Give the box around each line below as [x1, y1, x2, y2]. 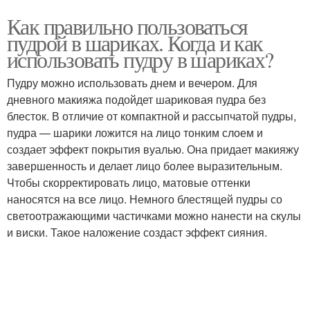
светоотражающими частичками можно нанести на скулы [7, 208, 301, 224]
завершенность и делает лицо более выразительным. [7, 158, 282, 174]
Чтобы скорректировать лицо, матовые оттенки [7, 174, 250, 190]
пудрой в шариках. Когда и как [7, 28, 263, 57]
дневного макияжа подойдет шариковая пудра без [7, 91, 266, 107]
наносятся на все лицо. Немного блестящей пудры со [7, 191, 282, 207]
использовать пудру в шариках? [7, 44, 273, 74]
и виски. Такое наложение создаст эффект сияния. [7, 224, 267, 240]
